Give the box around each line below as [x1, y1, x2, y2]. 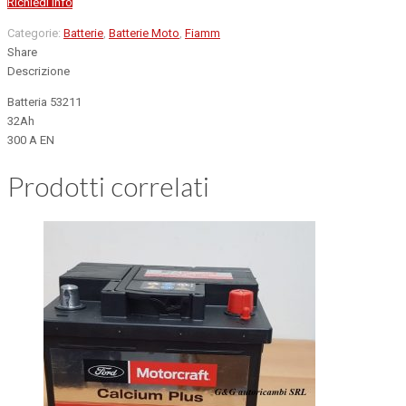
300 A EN [7, 132, 54, 147]
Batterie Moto [109, 25, 179, 40]
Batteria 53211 [7, 94, 82, 109]
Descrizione [7, 63, 70, 78]
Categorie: [7, 25, 63, 40]
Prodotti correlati [7, 169, 209, 202]
